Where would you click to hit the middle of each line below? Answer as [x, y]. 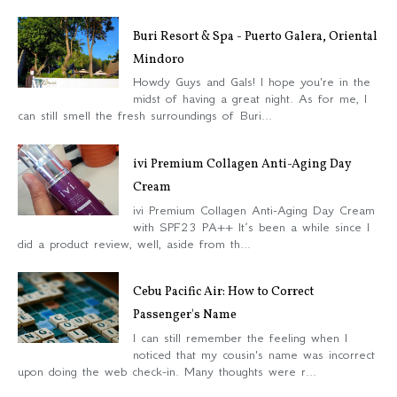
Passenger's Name [185, 315]
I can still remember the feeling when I [240, 337]
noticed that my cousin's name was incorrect [254, 354]
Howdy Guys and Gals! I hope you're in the [252, 82]
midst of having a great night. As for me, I [250, 99]
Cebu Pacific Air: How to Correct [223, 292]
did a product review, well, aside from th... [134, 243]
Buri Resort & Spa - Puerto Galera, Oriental [255, 36]
